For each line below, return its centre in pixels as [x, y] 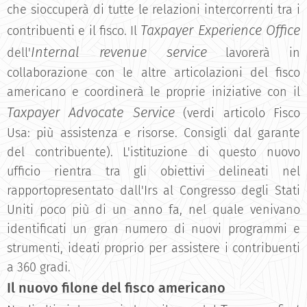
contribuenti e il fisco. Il [74, 31]
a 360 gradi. [39, 267]
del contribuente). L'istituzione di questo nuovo [153, 152]
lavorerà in [253, 53]
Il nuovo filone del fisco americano [116, 288]
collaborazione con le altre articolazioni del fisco [153, 73]
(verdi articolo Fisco [237, 113]
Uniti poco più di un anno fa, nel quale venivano [153, 210]
